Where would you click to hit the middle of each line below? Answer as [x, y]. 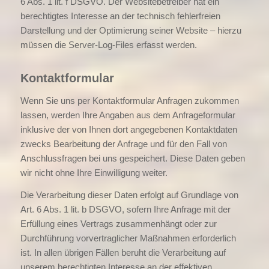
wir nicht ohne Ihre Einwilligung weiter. [94, 173]
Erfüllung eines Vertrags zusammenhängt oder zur [118, 223]
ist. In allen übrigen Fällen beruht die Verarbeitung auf [123, 252]
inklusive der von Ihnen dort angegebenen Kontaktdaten [128, 129]
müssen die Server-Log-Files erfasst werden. [108, 45]
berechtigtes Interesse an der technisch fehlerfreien [120, 16]
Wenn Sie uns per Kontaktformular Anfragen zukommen [129, 101]
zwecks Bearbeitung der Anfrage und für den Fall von [123, 144]
